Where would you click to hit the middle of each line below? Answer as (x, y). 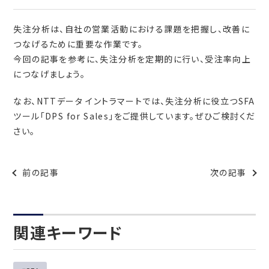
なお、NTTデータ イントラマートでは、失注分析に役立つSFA (134, 101)
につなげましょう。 (50, 74)
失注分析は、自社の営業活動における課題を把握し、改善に (132, 29)
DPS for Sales (77, 116)
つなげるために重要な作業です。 (78, 44)
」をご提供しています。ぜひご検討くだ (182, 116)
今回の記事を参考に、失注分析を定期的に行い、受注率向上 (132, 59)
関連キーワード (68, 232)
